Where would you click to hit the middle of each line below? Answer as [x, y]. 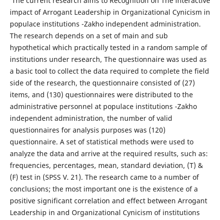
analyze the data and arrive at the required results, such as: [109, 153]
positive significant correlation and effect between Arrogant [108, 201]
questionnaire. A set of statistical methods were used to [101, 142]
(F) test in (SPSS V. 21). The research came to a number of [104, 177]
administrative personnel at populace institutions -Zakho [103, 106]
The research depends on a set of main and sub [89, 36]
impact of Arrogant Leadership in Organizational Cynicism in [110, 12]
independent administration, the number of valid [91, 118]
